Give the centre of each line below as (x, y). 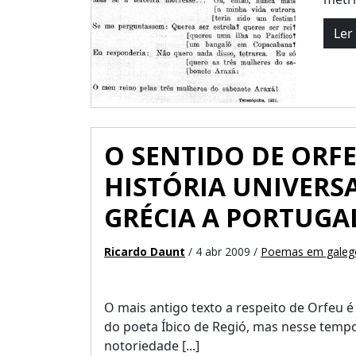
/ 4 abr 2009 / (223, 252)
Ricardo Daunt (145, 252)
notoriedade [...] (152, 346)
